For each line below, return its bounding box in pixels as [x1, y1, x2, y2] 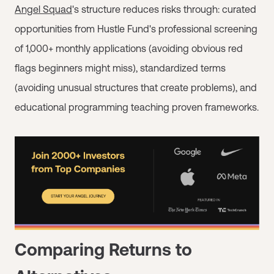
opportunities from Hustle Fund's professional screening [15, 23, 257, 34]
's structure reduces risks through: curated [72, 4, 256, 15]
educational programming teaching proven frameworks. [15, 102, 259, 113]
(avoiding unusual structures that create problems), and [15, 82, 257, 93]
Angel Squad [15, 4, 72, 15]
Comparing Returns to [15, 239, 192, 259]
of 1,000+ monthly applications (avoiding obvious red [15, 43, 243, 54]
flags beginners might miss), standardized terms [15, 62, 226, 73]
